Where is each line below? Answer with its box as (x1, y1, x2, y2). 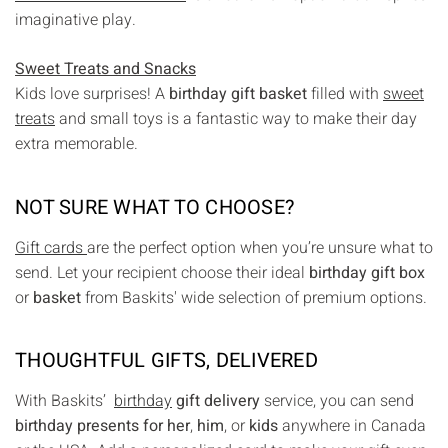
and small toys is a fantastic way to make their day (55, 107, 417, 132)
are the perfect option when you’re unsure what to (87, 235, 433, 260)
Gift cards (15, 235, 87, 260)
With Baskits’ (15, 388, 114, 413)
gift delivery (172, 388, 260, 413)
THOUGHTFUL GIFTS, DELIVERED (15, 346, 318, 376)
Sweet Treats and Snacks (15, 57, 196, 82)
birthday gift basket (169, 82, 307, 107)
